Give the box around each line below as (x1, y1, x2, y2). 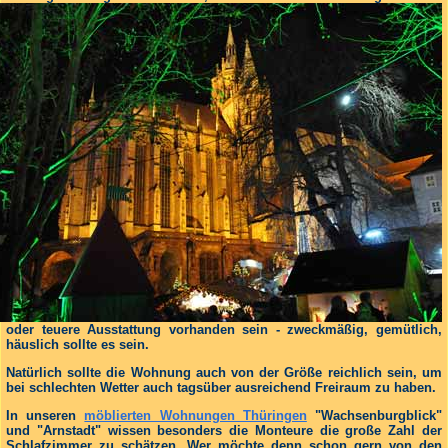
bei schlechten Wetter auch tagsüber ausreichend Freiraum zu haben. (6, 379, 436, 395)
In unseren (6, 407, 85, 423)
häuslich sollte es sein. (6, 336, 149, 352)
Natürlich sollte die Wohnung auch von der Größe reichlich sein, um (6, 364, 442, 380)
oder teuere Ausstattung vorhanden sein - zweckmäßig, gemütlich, (6, 321, 442, 337)
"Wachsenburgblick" (306, 407, 443, 423)
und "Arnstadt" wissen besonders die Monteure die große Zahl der (6, 422, 442, 438)
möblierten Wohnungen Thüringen (84, 407, 307, 423)
